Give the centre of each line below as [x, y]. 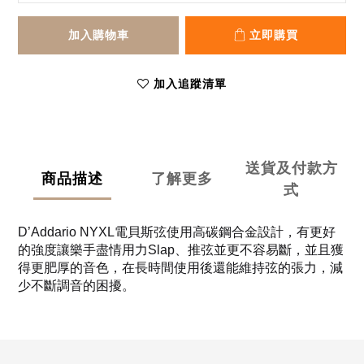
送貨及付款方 [291, 167]
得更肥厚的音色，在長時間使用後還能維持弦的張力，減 [180, 267]
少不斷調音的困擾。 [76, 285]
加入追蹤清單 [190, 83]
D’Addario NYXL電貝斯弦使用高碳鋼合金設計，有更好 [177, 232]
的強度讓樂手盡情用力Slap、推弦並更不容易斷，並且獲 [181, 249]
